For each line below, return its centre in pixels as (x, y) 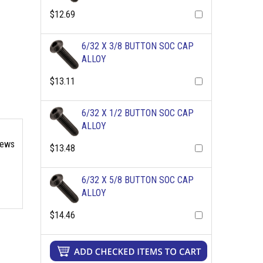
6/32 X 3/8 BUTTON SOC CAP (137, 46)
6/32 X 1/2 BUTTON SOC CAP (137, 113)
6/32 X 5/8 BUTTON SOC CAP (137, 180)
